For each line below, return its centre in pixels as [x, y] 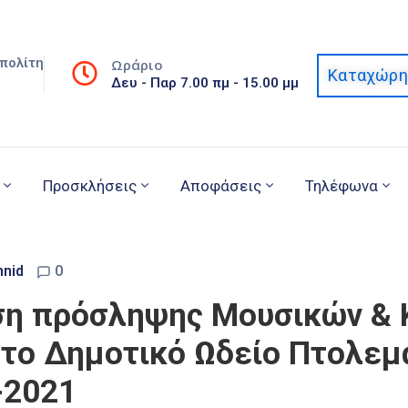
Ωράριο [138, 64]
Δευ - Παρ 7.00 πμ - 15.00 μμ [205, 82]
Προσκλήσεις [90, 186]
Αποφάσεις [221, 186]
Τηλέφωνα [342, 186]
